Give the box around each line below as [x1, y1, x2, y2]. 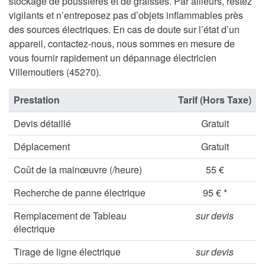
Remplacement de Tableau [14, 208, 127, 222]
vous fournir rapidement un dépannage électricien [9, 50, 216, 64]
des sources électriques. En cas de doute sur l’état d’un [9, 22, 240, 36]
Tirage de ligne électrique [14, 244, 121, 258]
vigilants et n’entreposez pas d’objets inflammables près [9, 8, 243, 22]
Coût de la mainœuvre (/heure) [14, 162, 142, 176]
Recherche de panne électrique [14, 185, 146, 199]
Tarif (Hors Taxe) [178, 92, 251, 106]
